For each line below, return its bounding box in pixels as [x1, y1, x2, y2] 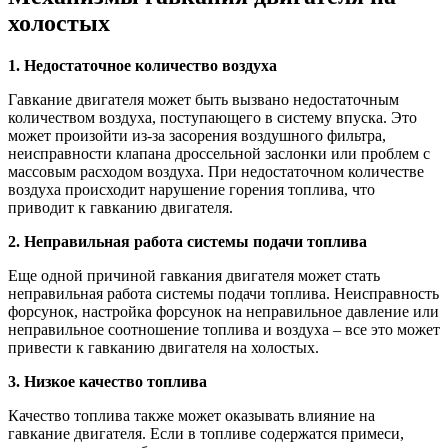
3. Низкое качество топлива [8, 372, 207, 390]
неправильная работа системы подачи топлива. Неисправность [8, 284, 439, 302]
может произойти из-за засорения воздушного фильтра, [8, 126, 386, 144]
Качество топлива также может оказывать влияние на [8, 406, 375, 424]
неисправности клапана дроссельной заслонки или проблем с [8, 144, 430, 162]
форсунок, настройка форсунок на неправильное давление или [8, 302, 439, 320]
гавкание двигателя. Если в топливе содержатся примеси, [8, 424, 404, 442]
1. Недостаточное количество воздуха [8, 56, 277, 74]
